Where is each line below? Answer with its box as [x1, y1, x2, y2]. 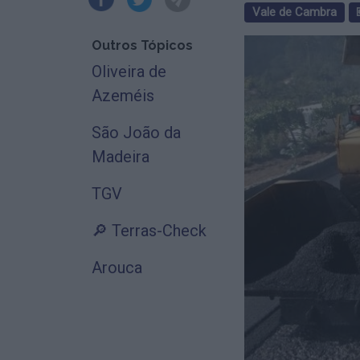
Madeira [92, 146, 149, 166]
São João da [92, 122, 181, 142]
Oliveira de [92, 61, 166, 81]
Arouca [92, 257, 142, 277]
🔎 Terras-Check [92, 220, 207, 240]
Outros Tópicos [92, 37, 193, 53]
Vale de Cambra [252, 5, 337, 19]
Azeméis [92, 85, 154, 105]
